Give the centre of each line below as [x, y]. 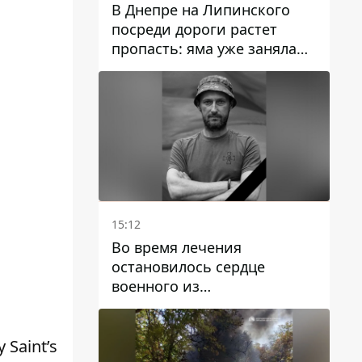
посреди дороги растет [194, 29]
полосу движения [174, 68]
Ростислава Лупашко [187, 325]
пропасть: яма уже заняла [204, 49]
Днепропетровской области [211, 305]
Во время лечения [177, 247]
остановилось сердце [188, 267]
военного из [156, 286]
